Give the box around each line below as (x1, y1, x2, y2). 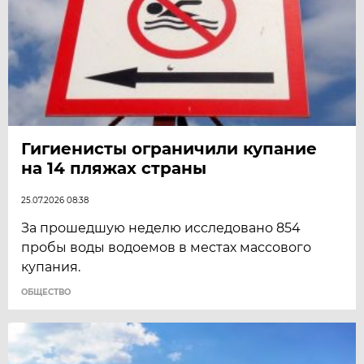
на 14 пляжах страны (21, 158, 207, 178)
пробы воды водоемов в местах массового (21, 239, 312, 255)
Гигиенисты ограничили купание (21, 138, 318, 158)
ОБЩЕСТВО (21, 286, 71, 297)
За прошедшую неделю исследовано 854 (21, 219, 301, 236)
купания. (21, 258, 81, 275)
